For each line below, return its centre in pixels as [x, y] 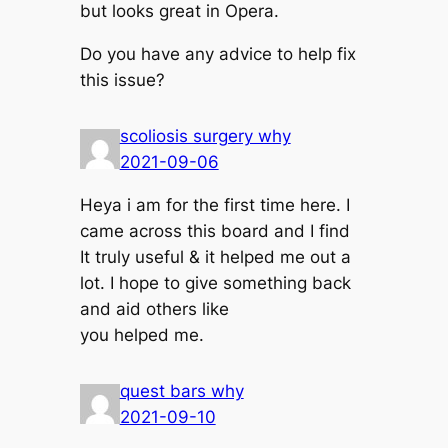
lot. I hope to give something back [215, 283]
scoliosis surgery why [205, 136]
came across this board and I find [214, 231]
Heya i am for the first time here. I [214, 205]
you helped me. [141, 335]
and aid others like [154, 309]
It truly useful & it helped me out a [215, 257]
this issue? [122, 80]
